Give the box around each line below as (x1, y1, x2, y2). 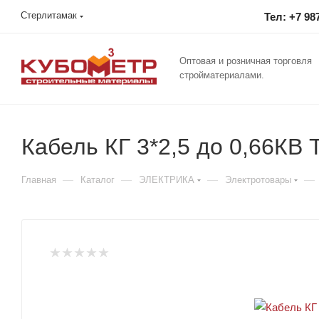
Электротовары (225, 174, 291, 185)
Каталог (80, 174, 115, 185)
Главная (21, 174, 56, 185)
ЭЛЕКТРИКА (139, 174, 194, 185)
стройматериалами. (179, 70, 264, 80)
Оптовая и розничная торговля (179, 56, 312, 66)
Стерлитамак (21, 10, 77, 21)
